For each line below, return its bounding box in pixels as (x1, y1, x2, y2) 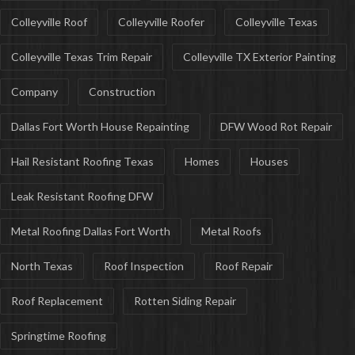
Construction (89, 85, 155, 99)
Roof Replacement (11, 294, 103, 308)
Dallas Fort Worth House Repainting (11, 120, 189, 134)
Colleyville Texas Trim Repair (11, 50, 152, 64)
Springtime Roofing (11, 329, 106, 343)
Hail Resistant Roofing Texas (11, 155, 154, 169)
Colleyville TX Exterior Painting (183, 50, 336, 64)
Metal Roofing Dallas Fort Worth (11, 224, 170, 239)
